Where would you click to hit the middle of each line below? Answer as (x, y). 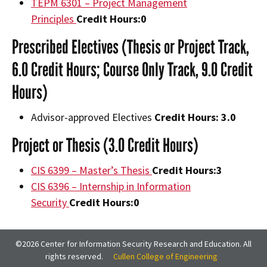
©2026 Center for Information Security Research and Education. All (133, 244)
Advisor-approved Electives (93, 117)
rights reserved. (74, 257)
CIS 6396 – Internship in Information (111, 187)
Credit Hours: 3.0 (195, 117)
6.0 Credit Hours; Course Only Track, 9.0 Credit (132, 70)
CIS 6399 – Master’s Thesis (91, 170)
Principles (54, 19)
